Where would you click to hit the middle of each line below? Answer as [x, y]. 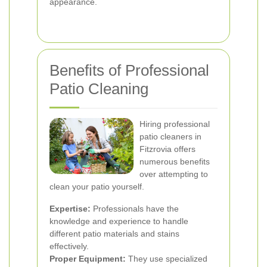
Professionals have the [135, 209]
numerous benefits [175, 162]
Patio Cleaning [99, 89]
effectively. [69, 246]
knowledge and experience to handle [119, 221]
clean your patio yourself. [97, 187]
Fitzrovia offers [167, 149]
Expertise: [70, 209]
